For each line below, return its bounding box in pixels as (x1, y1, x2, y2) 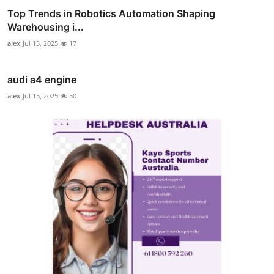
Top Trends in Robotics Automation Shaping (7, 7, 215, 20)
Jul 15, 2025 (23, 91, 58, 101)
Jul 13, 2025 (23, 39, 58, 48)
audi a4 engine (7, 73, 76, 86)
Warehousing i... (7, 21, 84, 34)
